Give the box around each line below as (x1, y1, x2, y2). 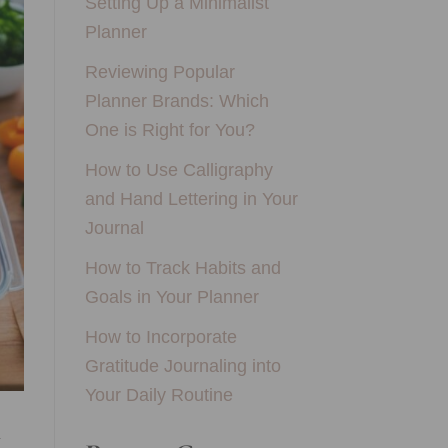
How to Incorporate (84, 325, 237, 347)
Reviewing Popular (84, 60, 235, 82)
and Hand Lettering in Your (84, 187, 298, 209)
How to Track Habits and (84, 256, 281, 278)
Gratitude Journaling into (84, 354, 281, 376)
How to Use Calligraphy (84, 158, 273, 180)
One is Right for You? (84, 118, 255, 140)
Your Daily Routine (84, 383, 233, 405)
